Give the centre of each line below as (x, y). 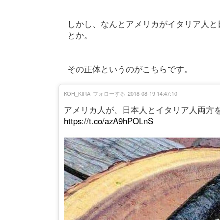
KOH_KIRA (77, 93)
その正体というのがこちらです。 (130, 69)
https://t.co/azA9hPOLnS (109, 121)
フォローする (109, 93)
